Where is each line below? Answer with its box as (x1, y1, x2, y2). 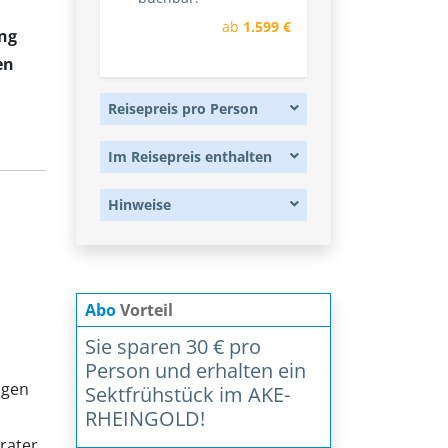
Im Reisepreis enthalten (108, 147, 272, 167)
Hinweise (108, 195, 171, 215)
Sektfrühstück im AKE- (85, 381, 290, 409)
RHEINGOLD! (85, 405, 205, 433)
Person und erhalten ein (85, 357, 306, 385)
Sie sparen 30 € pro (85, 333, 261, 361)
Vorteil (116, 299, 173, 322)
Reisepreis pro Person (108, 99, 258, 119)
